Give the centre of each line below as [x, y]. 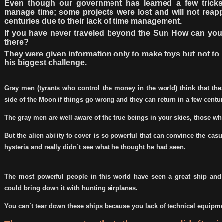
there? [17, 42]
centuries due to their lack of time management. [93, 21]
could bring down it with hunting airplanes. [71, 188]
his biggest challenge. [46, 63]
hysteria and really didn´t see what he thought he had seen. [95, 147]
